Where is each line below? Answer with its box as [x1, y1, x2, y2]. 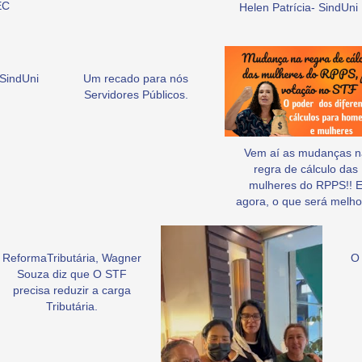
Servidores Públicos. [83, 87, 188, 101]
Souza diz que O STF [17, 267, 127, 281]
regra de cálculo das [253, 162, 358, 176]
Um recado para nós [83, 71, 188, 85]
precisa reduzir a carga [13, 284, 131, 297]
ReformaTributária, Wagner [2, 251, 141, 265]
